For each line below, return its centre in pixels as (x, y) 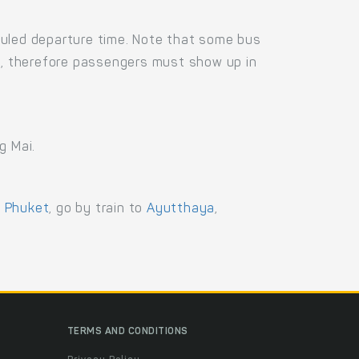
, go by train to (98, 209)
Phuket (27, 209)
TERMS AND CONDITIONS (127, 331)
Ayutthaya (181, 209)
